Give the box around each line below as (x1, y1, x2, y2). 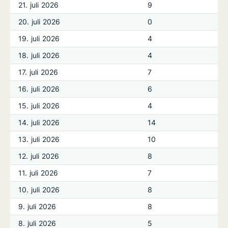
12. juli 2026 (18, 152, 60, 160)
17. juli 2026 (18, 68, 59, 76)
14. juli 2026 (18, 118, 60, 127)
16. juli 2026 (18, 84, 60, 93)
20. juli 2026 (18, 17, 61, 26)
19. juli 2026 (18, 34, 60, 43)
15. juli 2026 (18, 101, 60, 110)
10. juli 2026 (18, 185, 60, 194)
